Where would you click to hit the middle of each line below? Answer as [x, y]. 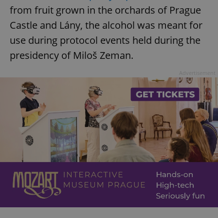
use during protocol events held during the [105, 40]
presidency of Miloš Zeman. [72, 55]
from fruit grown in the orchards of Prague [105, 10]
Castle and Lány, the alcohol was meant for [106, 25]
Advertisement [197, 73]
